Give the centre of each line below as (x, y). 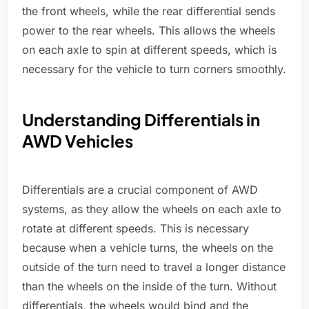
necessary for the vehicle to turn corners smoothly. (154, 69)
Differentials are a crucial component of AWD (140, 190)
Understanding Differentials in (141, 120)
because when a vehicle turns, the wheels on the (148, 248)
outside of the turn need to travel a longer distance (154, 267)
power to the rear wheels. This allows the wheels (149, 31)
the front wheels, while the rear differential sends (149, 11)
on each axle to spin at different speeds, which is (149, 50)
